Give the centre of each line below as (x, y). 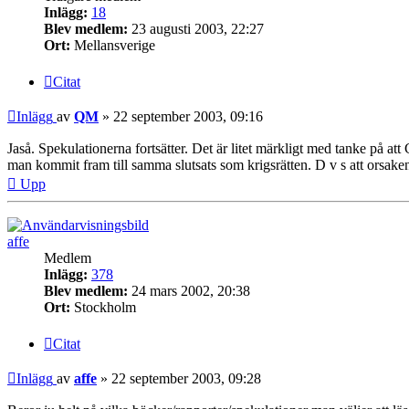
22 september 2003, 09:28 (186, 378)
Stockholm (103, 308)
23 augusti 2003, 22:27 (196, 29)
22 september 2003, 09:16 (188, 117)
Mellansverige (113, 46)
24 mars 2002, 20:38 (189, 291)
